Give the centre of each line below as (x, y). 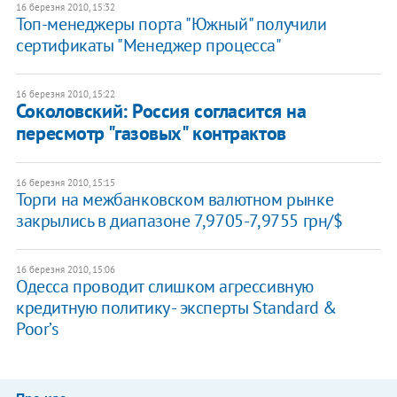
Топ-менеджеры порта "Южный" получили (171, 23)
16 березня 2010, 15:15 (65, 182)
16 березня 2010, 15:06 (65, 269)
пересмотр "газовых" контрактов (151, 132)
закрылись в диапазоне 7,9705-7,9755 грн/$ (179, 220)
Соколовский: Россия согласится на (161, 110)
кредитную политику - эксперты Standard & (176, 307)
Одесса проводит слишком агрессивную (164, 286)
